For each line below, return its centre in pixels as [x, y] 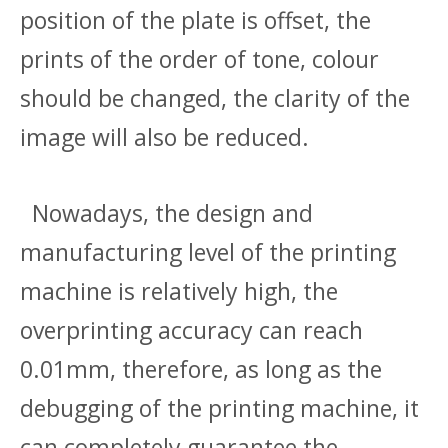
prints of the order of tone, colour [199, 59]
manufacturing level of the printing [208, 252]
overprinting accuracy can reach [191, 330]
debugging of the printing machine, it [219, 408]
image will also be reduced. [164, 137]
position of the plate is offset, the [195, 20]
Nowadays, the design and [166, 213]
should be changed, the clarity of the [215, 98]
